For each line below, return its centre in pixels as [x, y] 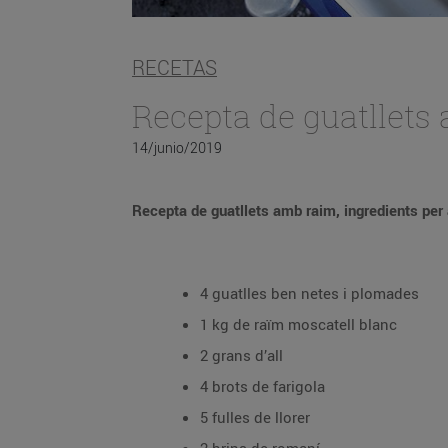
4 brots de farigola [262, 386]
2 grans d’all [241, 355]
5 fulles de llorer [255, 417]
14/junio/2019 [177, 147]
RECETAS [174, 68]
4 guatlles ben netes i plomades [309, 293]
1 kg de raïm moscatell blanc [298, 324]
